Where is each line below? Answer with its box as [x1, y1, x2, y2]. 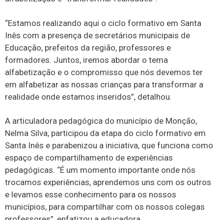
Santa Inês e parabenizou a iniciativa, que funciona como [5, 140, 213, 151]
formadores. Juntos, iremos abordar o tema [5, 55, 168, 65]
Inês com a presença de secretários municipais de [5, 30, 190, 40]
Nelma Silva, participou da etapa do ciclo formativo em [5, 128, 206, 138]
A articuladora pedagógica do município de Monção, [5, 116, 197, 126]
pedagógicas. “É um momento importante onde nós [5, 165, 195, 175]
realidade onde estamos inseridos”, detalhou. [5, 91, 172, 102]
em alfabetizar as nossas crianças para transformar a [5, 79, 203, 89]
